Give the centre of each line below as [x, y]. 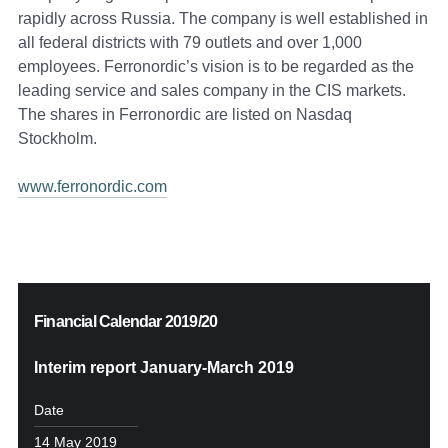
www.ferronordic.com [92, 187]
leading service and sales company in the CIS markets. [212, 91]
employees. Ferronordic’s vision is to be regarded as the [216, 67]
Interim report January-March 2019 [164, 368]
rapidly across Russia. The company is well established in [223, 19]
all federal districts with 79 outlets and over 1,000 [190, 43]
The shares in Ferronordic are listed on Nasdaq [185, 115]
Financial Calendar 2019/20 [126, 322]
